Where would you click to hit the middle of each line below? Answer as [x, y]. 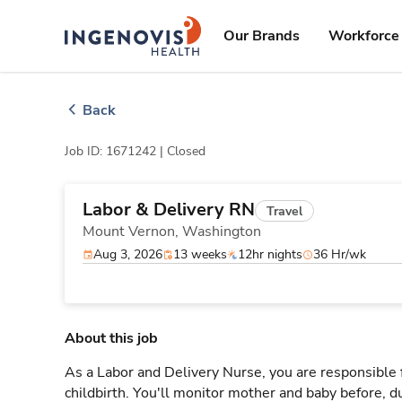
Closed [186, 151]
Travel [284, 211]
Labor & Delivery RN [169, 210]
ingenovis [159, 26]
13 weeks [200, 254]
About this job [111, 338]
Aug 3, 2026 [128, 254]
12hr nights [270, 254]
